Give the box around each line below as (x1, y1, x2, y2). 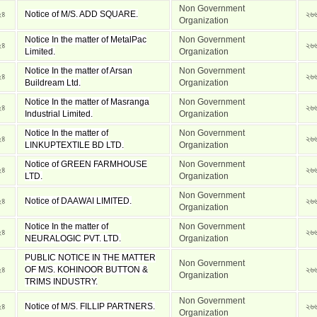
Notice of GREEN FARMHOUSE (25, 159, 147, 169)
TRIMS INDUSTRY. (25, 277, 98, 287)
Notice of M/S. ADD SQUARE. (25, 9, 138, 19)
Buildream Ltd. (25, 78, 81, 88)
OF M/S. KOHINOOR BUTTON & (25, 265, 148, 275)
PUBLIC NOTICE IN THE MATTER (25, 253, 156, 263)
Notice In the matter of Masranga (25, 97, 149, 107)
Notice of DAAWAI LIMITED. (25, 196, 132, 206)
